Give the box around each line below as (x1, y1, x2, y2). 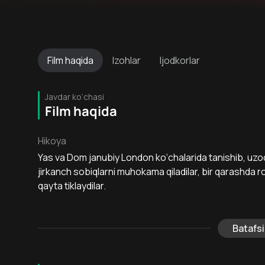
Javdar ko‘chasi (45, 91, 104, 102)
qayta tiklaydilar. (38, 179, 106, 192)
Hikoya (38, 134, 66, 147)
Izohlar (112, 54, 141, 67)
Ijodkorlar (160, 54, 200, 67)
